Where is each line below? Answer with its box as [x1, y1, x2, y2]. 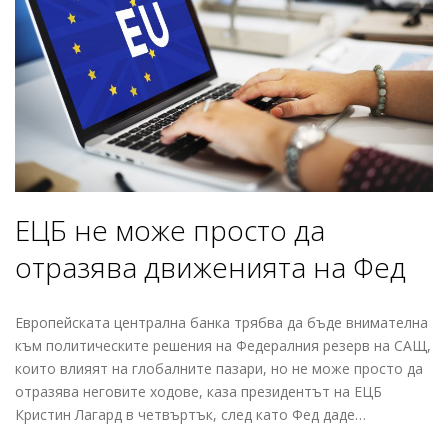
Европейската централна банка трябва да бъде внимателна [15, 313, 428, 333]
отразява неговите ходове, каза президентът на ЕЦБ [15, 382, 382, 402]
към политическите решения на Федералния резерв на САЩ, [15, 336, 431, 356]
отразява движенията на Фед [15, 248, 406, 287]
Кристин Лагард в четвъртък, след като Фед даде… [15, 405, 366, 425]
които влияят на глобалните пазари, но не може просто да [15, 359, 423, 379]
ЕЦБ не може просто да [15, 211, 325, 250]
